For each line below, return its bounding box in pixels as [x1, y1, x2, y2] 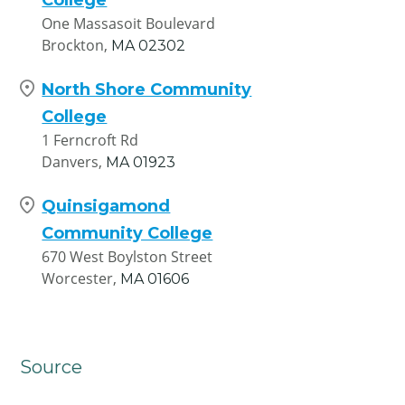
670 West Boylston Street [42, 246, 213, 267]
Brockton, [42, 34, 108, 55]
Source [20, 355, 83, 378]
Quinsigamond [42, 195, 171, 216]
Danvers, [42, 151, 103, 172]
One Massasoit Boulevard [42, 13, 216, 33]
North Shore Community [42, 79, 252, 99]
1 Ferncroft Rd [42, 129, 139, 150]
